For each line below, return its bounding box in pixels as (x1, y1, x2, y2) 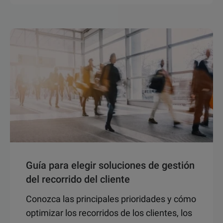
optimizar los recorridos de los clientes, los (26, 208, 192, 218)
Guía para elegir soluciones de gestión (26, 159, 195, 171)
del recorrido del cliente (26, 173, 130, 185)
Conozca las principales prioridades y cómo (26, 194, 196, 204)
